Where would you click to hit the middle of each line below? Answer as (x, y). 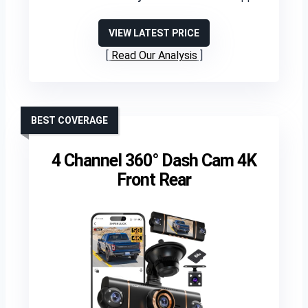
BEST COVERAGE (69, 120)
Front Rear (154, 180)
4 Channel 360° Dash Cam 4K (154, 161)
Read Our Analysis (154, 55)
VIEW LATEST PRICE (154, 33)
